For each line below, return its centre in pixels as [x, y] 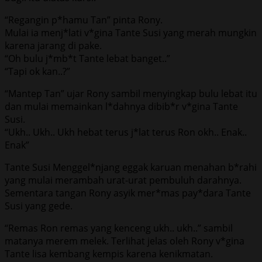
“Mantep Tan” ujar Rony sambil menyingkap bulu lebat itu [131, 93]
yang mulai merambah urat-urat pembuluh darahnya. [123, 180]
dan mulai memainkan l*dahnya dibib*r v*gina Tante [121, 106]
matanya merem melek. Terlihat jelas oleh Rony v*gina [125, 241]
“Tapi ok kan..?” [37, 71]
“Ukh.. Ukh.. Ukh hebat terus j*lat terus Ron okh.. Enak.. [126, 132]
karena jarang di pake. [53, 45]
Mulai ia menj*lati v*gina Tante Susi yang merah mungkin [131, 32]
